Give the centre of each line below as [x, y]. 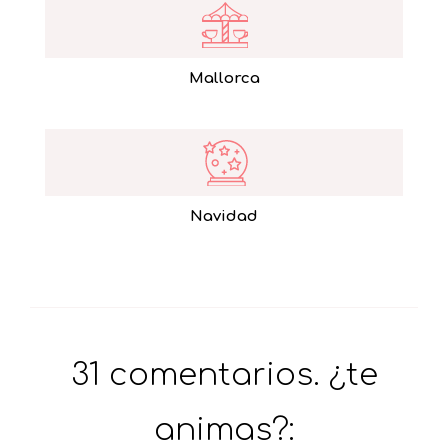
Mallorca [224, 79]
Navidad [224, 217]
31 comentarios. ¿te [224, 375]
